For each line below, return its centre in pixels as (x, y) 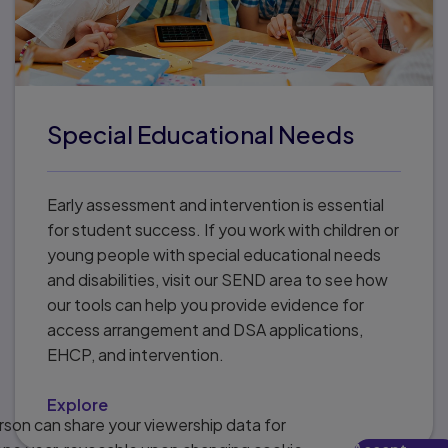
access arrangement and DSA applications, (205, 329)
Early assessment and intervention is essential (215, 204)
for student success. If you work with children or (223, 229)
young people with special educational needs (214, 254)
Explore (77, 404)
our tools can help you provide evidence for (205, 304)
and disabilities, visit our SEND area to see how (217, 279)
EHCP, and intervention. (135, 354)
